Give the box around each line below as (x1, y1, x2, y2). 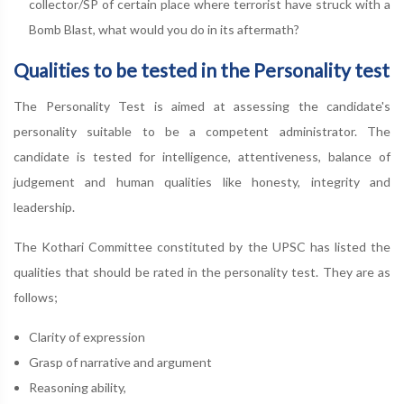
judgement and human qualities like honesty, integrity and (14, 174, 390, 189)
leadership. (14, 199, 75, 215)
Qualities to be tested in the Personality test (14, 59, 390, 81)
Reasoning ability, (29, 380, 126, 395)
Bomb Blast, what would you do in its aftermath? (29, 22, 299, 37)
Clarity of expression (29, 329, 145, 344)
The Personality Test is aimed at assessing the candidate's (14, 98, 390, 114)
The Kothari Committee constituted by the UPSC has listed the (14, 239, 390, 254)
